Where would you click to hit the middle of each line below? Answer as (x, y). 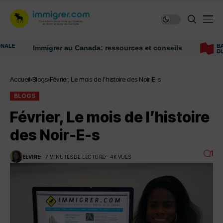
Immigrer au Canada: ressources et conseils (89, 48)
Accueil (20, 79)
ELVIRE (32, 157)
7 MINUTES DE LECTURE (75, 157)
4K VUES (121, 157)
